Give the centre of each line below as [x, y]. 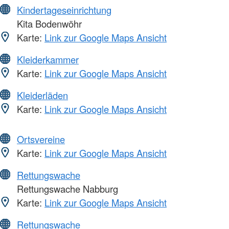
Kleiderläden [42, 95]
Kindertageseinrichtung [64, 10]
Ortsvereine [41, 139]
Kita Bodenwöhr [48, 24]
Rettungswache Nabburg [66, 189]
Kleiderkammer [48, 60]
